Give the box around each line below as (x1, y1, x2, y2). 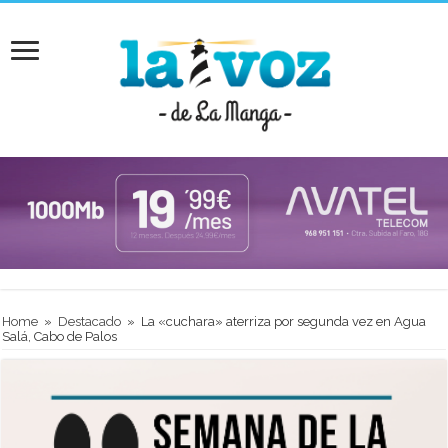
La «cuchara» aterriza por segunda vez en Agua (141, 313, 427, 329)
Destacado (58, 313, 122, 329)
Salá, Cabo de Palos (2, 328, 118, 344)
